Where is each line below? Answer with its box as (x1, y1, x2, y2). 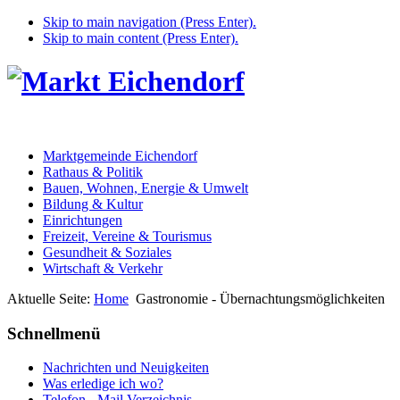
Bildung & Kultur (43, 196, 143, 212)
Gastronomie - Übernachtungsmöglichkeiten (136, 290, 385, 306)
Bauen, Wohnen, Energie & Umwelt (43, 179, 248, 196)
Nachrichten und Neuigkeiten (43, 360, 209, 376)
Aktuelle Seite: (7, 290, 94, 306)
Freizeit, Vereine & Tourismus (43, 228, 212, 244)
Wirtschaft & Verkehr (43, 260, 162, 276)
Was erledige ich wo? (43, 376, 163, 392)
